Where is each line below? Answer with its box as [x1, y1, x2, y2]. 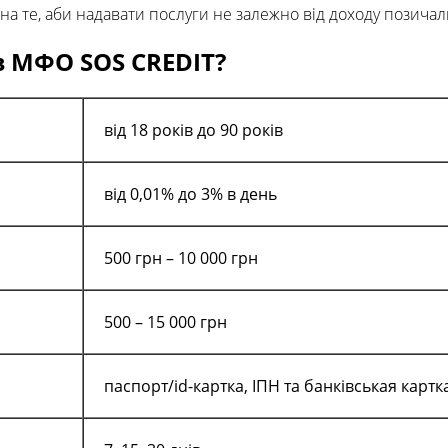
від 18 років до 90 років [104, 119, 283, 142]
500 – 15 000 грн [104, 311, 231, 334]
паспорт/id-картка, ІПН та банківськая [104, 375, 401, 398]
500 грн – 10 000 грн [104, 247, 258, 270]
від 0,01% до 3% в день [104, 183, 277, 206]
